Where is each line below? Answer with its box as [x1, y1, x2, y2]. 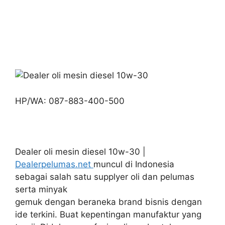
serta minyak [15, 184, 67, 194]
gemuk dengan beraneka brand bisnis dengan [15, 196, 202, 207]
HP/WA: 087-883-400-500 [15, 95, 125, 106]
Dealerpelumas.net [15, 159, 93, 169]
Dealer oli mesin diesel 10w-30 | [15, 146, 146, 157]
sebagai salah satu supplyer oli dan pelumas [15, 171, 194, 182]
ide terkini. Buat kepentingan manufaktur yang [15, 209, 201, 219]
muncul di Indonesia [93, 159, 174, 169]
